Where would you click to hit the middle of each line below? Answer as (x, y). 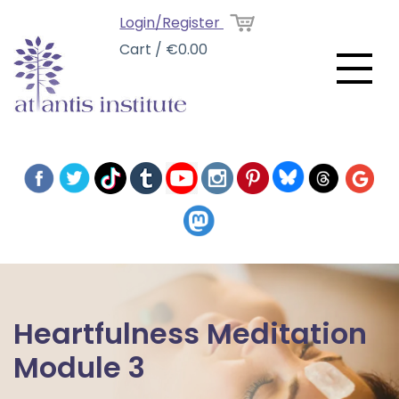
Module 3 (79, 364)
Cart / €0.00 (159, 49)
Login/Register (167, 23)
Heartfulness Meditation (190, 330)
